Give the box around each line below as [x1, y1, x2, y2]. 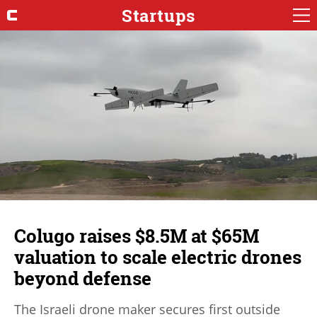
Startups [121, 4, 196, 27]
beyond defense [14, 265, 151, 290]
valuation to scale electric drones [14, 244, 301, 269]
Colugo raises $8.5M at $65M [14, 223, 259, 248]
